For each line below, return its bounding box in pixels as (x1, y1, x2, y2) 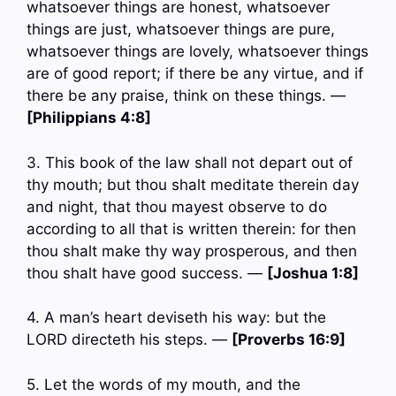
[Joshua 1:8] (267, 263, 359, 282)
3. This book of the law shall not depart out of (27, 153, 353, 171)
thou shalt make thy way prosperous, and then (27, 241, 357, 260)
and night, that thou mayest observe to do (27, 197, 327, 216)
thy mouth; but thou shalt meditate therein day (27, 175, 359, 194)
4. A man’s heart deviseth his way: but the (27, 308, 326, 327)
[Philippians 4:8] (27, 109, 151, 127)
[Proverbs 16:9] (232, 331, 346, 349)
